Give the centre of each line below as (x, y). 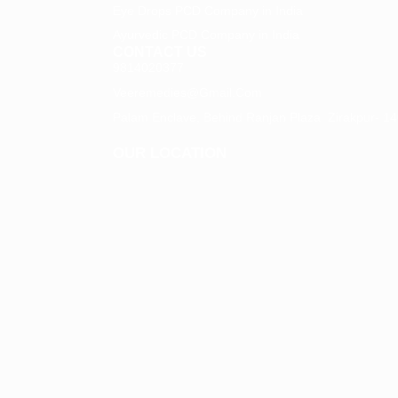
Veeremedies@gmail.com (187, 92)
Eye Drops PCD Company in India (207, 11)
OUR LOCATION (169, 153)
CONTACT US (159, 52)
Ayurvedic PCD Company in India (206, 35)
